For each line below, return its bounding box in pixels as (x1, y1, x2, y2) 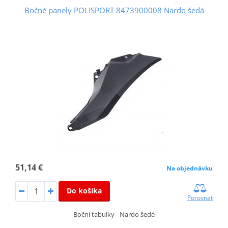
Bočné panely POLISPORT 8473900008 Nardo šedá (24, 5, 204, 15)
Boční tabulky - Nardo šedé (73, 209, 155, 219)
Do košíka (66, 185, 102, 195)
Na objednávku (166, 163, 213, 173)
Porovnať (187, 193, 213, 202)
